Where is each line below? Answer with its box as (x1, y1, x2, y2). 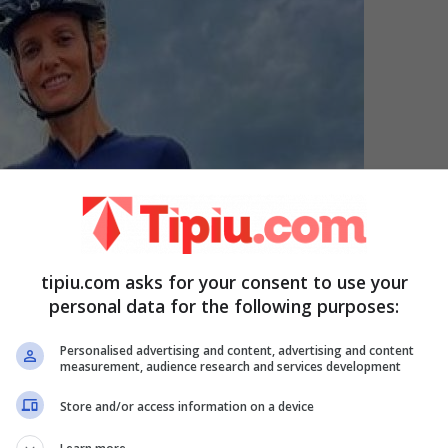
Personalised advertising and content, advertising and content (60, 341, 414, 359)
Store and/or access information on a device (60, 398, 314, 415)
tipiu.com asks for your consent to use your (40, 269, 408, 294)
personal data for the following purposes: (49, 293, 399, 318)
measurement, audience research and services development (60, 357, 401, 375)
